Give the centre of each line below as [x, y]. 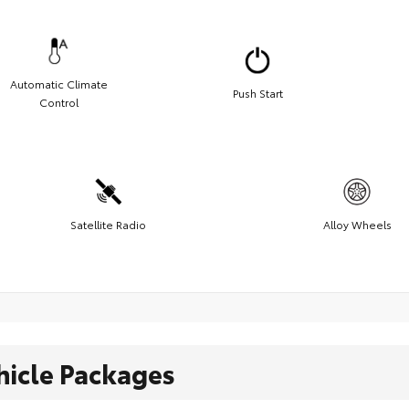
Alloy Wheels [357, 224]
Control [58, 101]
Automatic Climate [58, 83]
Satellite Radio [108, 224]
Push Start [257, 92]
